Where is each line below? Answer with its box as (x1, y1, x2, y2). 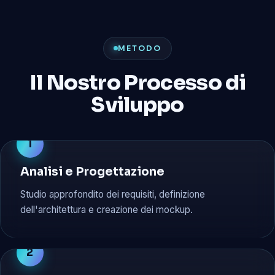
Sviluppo (91, 91, 184, 118)
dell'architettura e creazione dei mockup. (20, 204, 193, 216)
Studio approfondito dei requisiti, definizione (20, 188, 205, 201)
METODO (118, 43, 161, 53)
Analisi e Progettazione (20, 164, 165, 179)
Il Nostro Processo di (29, 69, 246, 96)
